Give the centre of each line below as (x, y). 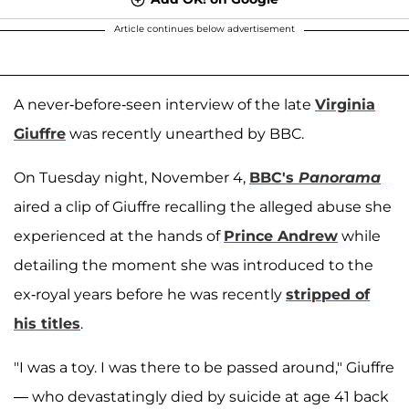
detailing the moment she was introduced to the (194, 265)
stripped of (328, 294)
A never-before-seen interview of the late (164, 104)
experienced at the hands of (119, 236)
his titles (47, 323)
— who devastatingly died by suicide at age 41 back (201, 396)
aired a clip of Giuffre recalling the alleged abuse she (203, 206)
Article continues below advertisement (204, 28)
